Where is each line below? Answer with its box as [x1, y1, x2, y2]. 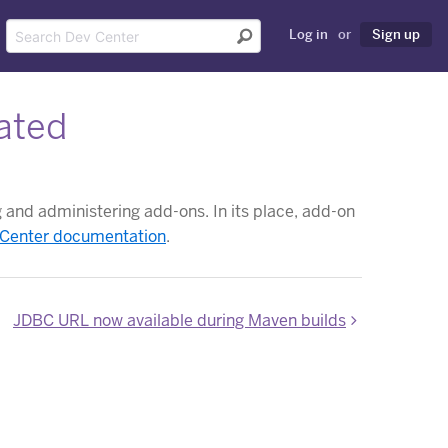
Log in [289, 25, 328, 43]
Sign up [372, 25, 420, 43]
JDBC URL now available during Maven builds [13, 309, 346, 331]
